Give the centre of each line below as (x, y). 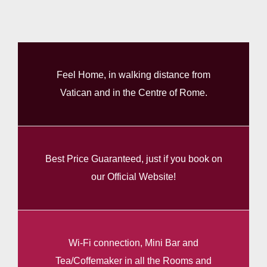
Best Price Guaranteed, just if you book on (133, 159)
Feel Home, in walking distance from (133, 74)
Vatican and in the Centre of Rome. (133, 92)
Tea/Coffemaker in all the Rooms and (133, 260)
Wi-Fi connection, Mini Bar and (133, 243)
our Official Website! (133, 176)
